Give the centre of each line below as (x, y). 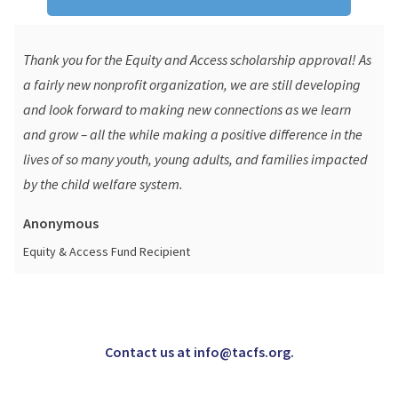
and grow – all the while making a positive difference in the (193, 135)
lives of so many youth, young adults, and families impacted (195, 159)
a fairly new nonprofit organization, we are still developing (192, 85)
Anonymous (61, 223)
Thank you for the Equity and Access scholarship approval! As (197, 60)
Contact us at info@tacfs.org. (199, 352)
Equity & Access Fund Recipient (107, 252)
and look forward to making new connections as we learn (187, 110)
